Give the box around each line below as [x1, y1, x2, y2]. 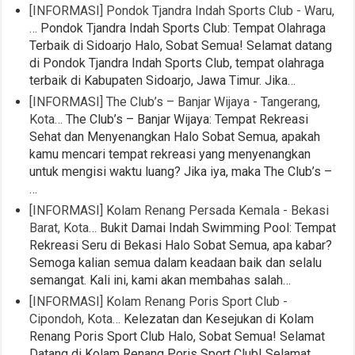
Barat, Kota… [29, 220, 97, 236]
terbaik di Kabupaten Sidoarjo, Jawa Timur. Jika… [29, 73, 296, 89]
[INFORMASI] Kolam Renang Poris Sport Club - [29, 294, 288, 310]
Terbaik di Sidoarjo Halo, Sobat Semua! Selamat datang [29, 38, 333, 54]
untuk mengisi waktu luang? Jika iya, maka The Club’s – [29, 164, 333, 180]
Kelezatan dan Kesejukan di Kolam [120, 311, 315, 327]
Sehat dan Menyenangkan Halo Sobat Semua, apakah [29, 129, 321, 145]
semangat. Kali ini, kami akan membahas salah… [29, 273, 292, 288]
